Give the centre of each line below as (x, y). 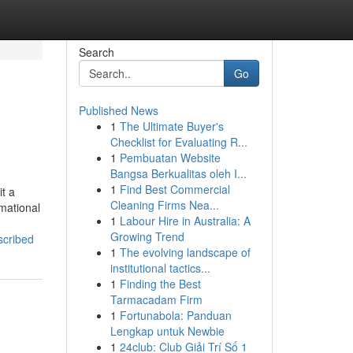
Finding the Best (160, 284)
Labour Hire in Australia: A (185, 221)
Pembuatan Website (170, 158)
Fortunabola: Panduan (175, 315)
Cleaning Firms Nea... (164, 205)
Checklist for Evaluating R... (178, 142)
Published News (118, 110)
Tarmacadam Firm (156, 299)
